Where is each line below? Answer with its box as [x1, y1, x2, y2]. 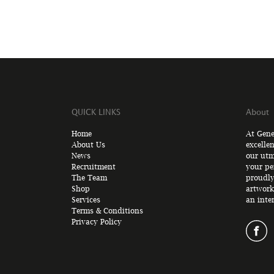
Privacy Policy [72, 217, 122, 226]
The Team [72, 173, 107, 182]
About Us [72, 140, 105, 149]
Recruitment [72, 162, 116, 171]
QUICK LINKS [72, 109, 120, 116]
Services [72, 195, 100, 204]
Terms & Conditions [72, 206, 143, 215]
